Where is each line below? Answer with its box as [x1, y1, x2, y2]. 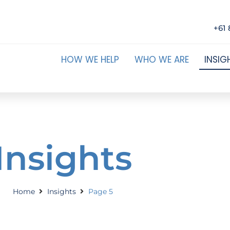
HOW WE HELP [61, 53, 119, 66]
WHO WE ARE [134, 53, 189, 66]
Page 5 [88, 186, 113, 196]
